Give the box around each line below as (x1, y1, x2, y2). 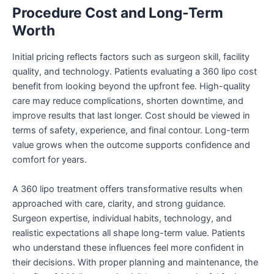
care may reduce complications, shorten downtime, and (12, 95, 243, 107)
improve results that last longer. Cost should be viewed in (12, 110, 250, 122)
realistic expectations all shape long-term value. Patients (12, 227, 245, 239)
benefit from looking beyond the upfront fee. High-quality (12, 81, 250, 92)
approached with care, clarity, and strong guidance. (12, 198, 226, 209)
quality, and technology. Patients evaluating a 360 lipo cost (12, 66, 257, 78)
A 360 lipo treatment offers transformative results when (12, 183, 243, 194)
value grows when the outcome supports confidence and (12, 139, 250, 151)
